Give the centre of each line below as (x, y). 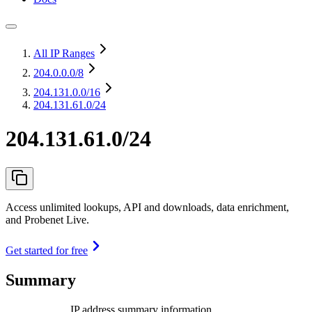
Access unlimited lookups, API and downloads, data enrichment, (147, 207)
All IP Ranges (64, 53)
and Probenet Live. (47, 219)
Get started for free (47, 250)
